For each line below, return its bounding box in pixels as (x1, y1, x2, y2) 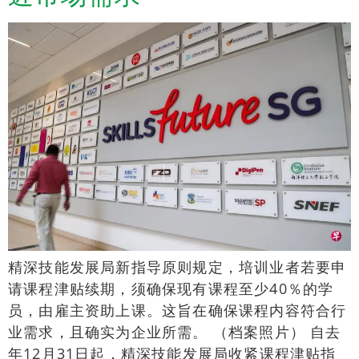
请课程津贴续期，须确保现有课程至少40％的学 (8, 279, 334, 299)
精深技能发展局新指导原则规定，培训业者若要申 (8, 257, 347, 277)
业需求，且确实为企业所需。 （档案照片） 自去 (8, 322, 341, 342)
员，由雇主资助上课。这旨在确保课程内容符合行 (8, 301, 347, 321)
